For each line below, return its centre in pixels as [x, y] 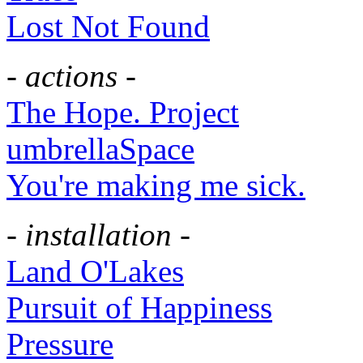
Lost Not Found [108, 26]
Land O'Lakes [95, 271]
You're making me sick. [156, 185]
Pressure [60, 344]
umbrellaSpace [100, 148]
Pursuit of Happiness [139, 307]
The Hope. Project [123, 112]
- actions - [71, 75]
